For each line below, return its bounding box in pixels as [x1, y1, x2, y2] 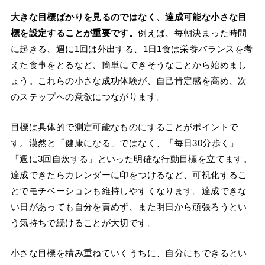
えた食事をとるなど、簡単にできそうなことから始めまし [10, 60, 247, 70]
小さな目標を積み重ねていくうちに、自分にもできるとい [10, 248, 247, 258]
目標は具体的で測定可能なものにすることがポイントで [10, 122, 238, 132]
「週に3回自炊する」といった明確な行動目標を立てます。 [10, 154, 253, 164]
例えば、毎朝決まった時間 [138, 28, 247, 38]
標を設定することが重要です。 [10, 28, 138, 38]
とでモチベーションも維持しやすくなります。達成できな [10, 186, 247, 196]
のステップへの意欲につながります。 [10, 92, 166, 102]
